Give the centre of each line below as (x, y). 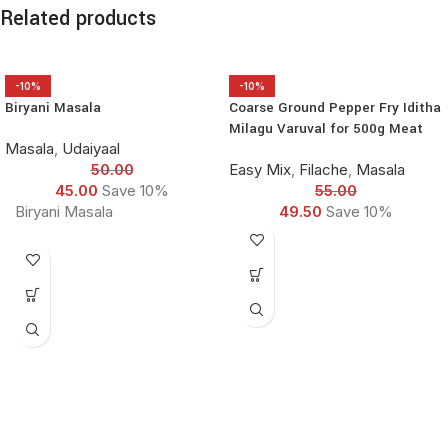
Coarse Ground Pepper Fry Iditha (335, 108)
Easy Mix (260, 170)
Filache (323, 170)
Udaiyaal (91, 149)
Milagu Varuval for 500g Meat (326, 129)
